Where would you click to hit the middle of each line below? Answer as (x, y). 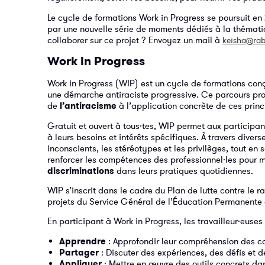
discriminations (81, 170)
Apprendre (83, 241)
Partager (79, 252)
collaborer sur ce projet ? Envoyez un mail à (135, 40)
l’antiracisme (88, 106)
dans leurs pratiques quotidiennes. (184, 170)
